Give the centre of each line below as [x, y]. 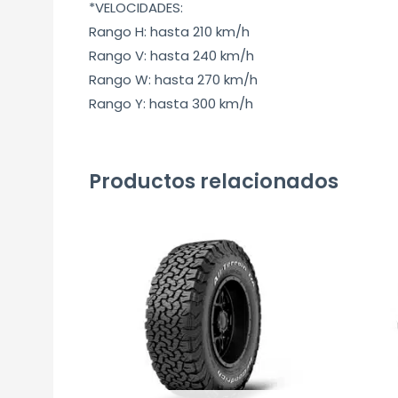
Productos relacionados [214, 181]
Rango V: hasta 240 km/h [172, 55]
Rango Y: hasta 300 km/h [171, 103]
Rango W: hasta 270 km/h [174, 79]
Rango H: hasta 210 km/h [170, 31]
